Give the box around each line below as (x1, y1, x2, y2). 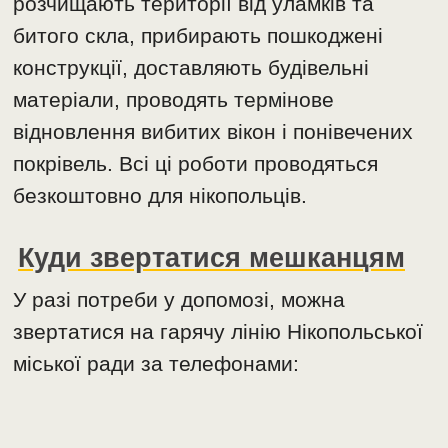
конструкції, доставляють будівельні (13, 56, 370, 80)
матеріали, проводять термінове (13, 88, 335, 112)
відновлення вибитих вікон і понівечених (13, 120, 414, 144)
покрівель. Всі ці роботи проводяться (13, 152, 379, 176)
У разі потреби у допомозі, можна (13, 288, 346, 312)
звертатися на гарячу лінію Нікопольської (13, 320, 424, 344)
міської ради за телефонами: (13, 352, 300, 376)
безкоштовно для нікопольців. (13, 184, 308, 208)
